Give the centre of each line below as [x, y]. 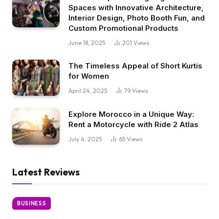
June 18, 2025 [87, 43]
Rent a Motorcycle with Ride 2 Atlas [133, 125]
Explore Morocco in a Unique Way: [131, 114]
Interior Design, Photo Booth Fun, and [137, 18]
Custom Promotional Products [123, 28]
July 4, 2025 [85, 139]
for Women [89, 76]
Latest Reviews [46, 172]
